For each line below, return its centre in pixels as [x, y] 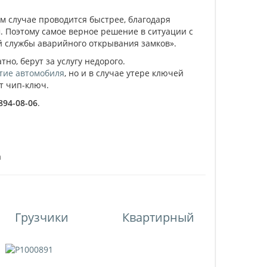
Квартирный [159, 217]
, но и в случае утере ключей [124, 73]
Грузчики [42, 217]
